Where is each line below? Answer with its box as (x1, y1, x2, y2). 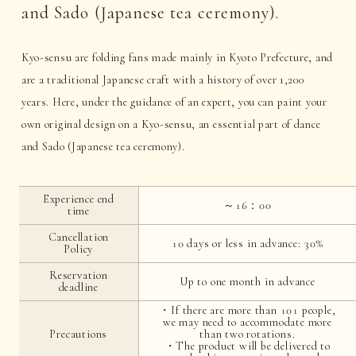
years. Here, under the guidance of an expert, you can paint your (21, 95, 327, 109)
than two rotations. (199, 327, 296, 342)
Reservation (48, 269, 108, 283)
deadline (58, 281, 99, 295)
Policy (64, 242, 94, 257)
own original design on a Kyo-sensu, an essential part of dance (21, 117, 321, 131)
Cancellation (48, 230, 110, 245)
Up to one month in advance (179, 275, 315, 289)
